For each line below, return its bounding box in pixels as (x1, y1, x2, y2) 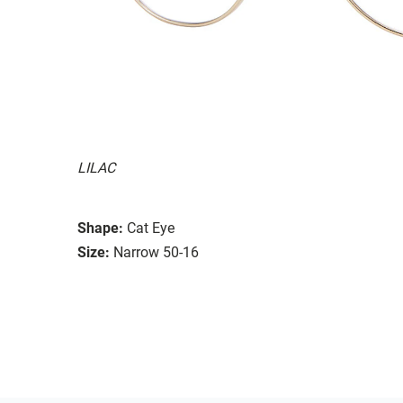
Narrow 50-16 (113, 243, 199, 261)
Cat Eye (127, 219, 175, 237)
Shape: (77, 219, 123, 237)
